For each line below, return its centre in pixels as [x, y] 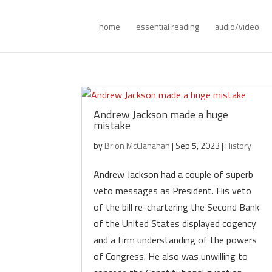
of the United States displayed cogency [175, 223]
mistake [112, 125]
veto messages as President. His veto [173, 191]
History [239, 145]
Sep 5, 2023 [198, 145]
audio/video [237, 26]
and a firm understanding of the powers [175, 240]
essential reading [168, 26]
